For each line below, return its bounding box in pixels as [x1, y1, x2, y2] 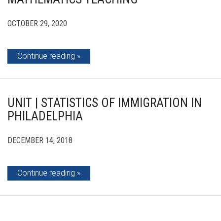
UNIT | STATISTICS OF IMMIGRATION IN [7, 96, 202, 110]
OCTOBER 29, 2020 [7, 19, 67, 28]
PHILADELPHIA [7, 109, 83, 123]
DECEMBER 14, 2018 [7, 136, 73, 145]
